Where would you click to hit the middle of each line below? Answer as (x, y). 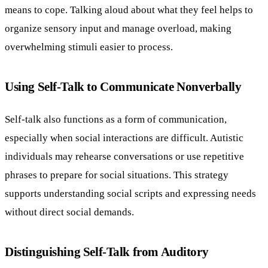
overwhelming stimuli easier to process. (89, 47)
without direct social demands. (69, 211)
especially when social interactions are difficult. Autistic (124, 137)
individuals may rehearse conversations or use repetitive (124, 156)
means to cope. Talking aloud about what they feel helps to (129, 10)
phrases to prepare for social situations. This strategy (117, 174)
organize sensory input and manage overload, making (118, 28)
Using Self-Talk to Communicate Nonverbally (123, 87)
